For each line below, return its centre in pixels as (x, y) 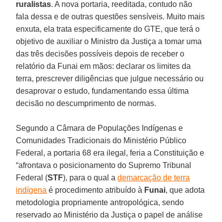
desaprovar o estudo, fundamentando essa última (103, 91)
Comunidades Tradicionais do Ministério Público (101, 140)
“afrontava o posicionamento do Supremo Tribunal (104, 165)
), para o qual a (90, 177)
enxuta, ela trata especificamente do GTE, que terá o (108, 29)
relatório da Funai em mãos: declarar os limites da (104, 66)
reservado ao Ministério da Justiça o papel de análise (110, 215)
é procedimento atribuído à (96, 190)
